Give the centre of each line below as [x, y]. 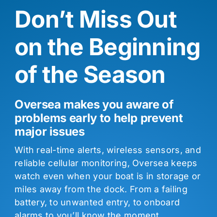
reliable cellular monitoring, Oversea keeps [106, 163]
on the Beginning [107, 46]
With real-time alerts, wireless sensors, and [108, 150]
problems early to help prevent [99, 118]
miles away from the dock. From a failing [101, 189]
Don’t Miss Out [95, 19]
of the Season [90, 74]
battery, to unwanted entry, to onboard [97, 202]
